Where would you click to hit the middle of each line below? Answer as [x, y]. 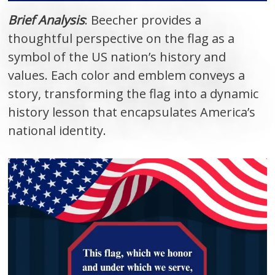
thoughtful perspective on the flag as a [122, 39]
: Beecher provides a [143, 20]
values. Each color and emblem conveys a [127, 76]
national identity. [57, 131]
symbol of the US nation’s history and [117, 57]
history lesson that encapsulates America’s [132, 112]
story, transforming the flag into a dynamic [134, 94]
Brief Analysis [47, 20]
